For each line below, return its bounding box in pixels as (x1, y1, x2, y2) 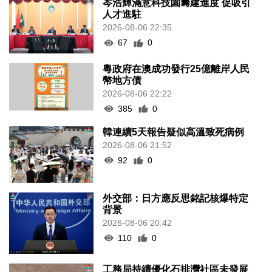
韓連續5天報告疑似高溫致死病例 (103, 126, 245, 137)
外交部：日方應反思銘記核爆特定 (103, 192, 249, 203)
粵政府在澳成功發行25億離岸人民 (103, 63, 250, 74)
